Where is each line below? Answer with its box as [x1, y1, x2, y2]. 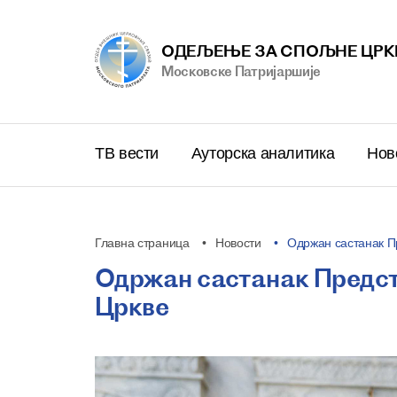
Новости [214, 236, 261, 250]
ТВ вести [95, 144, 163, 162]
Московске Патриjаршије [161, 63, 321, 80]
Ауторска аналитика [191, 144, 339, 162]
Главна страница [95, 236, 190, 250]
